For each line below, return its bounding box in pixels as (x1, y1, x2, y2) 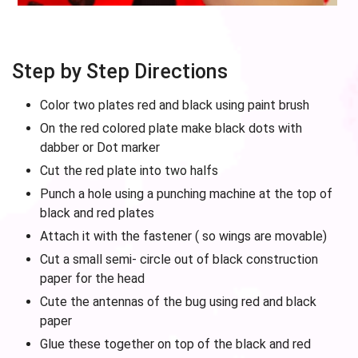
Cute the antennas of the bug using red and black (40, 294, 316, 309)
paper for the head (40, 271, 145, 286)
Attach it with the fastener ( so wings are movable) (40, 229, 327, 244)
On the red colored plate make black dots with (40, 121, 302, 136)
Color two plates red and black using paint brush (40, 97, 309, 113)
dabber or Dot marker (40, 140, 160, 155)
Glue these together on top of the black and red (40, 336, 311, 352)
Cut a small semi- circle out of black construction (40, 252, 318, 267)
